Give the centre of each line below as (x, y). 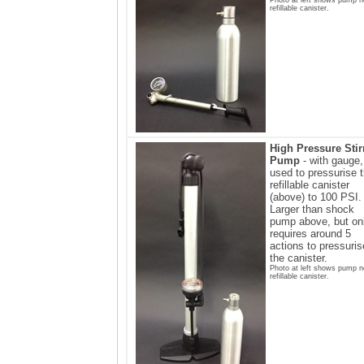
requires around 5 (310, 233)
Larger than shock (312, 209)
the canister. (299, 258)
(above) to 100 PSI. (316, 197)
